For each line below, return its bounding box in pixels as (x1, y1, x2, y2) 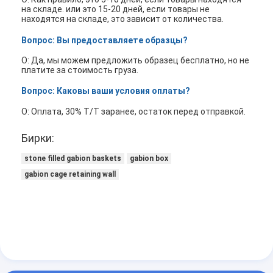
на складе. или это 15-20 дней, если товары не (21, 4, 210, 15)
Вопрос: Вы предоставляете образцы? (21, 35, 188, 45)
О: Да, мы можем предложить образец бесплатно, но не (21, 55, 250, 66)
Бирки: (21, 131, 55, 144)
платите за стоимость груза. (21, 65, 139, 76)
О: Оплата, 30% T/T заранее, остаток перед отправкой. (21, 106, 246, 116)
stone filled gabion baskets (24, 154, 122, 163)
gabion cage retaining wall (24, 169, 116, 179)
